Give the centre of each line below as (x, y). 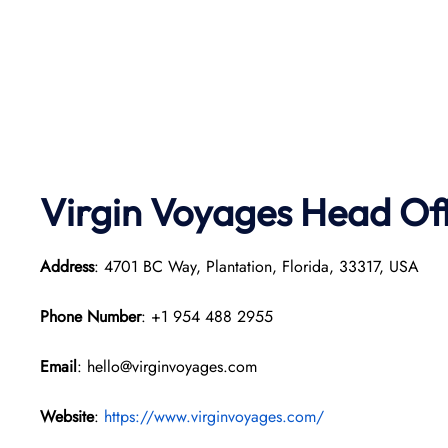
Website (67, 416)
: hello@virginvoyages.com (167, 366)
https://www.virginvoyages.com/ (214, 416)
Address (67, 266)
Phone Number (90, 316)
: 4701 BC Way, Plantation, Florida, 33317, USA (256, 266)
